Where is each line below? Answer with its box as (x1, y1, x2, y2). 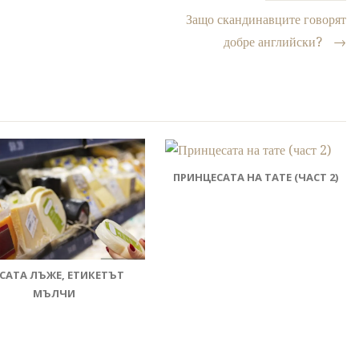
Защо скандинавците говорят (186, 11, 346, 27)
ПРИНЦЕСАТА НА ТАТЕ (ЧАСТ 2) (173, 169, 339, 184)
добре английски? (224, 34, 326, 50)
